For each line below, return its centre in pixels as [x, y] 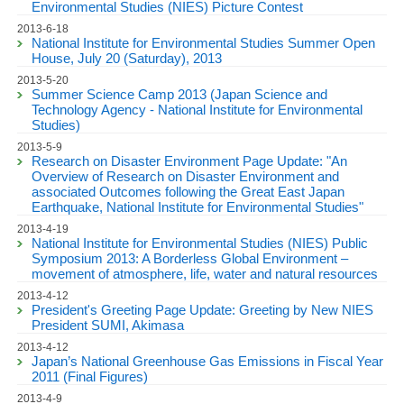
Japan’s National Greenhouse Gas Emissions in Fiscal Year [207, 361]
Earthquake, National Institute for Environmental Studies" [197, 207]
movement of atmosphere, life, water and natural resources [205, 274]
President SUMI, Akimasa [108, 325]
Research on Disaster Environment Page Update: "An [189, 161]
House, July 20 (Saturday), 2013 [127, 58]
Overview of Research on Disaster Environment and [185, 176]
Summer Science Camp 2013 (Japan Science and [179, 94]
